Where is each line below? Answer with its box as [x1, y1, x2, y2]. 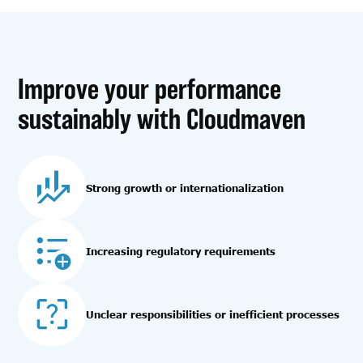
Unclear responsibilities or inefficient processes [86, 308, 340, 322]
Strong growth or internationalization [86, 181, 284, 194]
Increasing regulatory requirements [86, 244, 276, 258]
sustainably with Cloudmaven [18, 103, 306, 134]
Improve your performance [18, 73, 282, 104]
